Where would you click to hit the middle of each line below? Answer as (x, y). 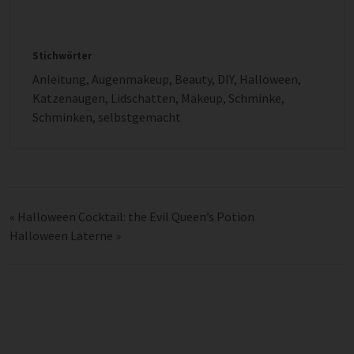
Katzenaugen (69, 98)
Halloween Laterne (61, 235)
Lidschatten (143, 98)
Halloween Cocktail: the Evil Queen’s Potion (136, 217)
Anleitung (59, 79)
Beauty (193, 79)
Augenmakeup (130, 79)
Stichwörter (62, 56)
